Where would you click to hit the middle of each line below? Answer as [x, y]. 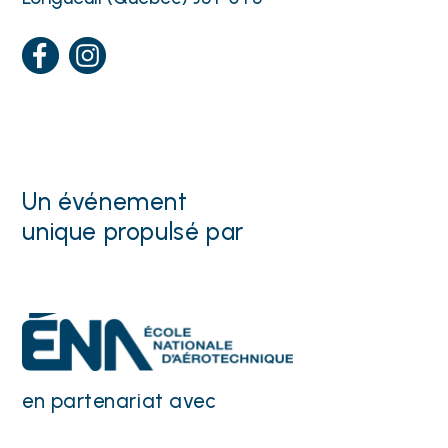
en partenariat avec [119, 401]
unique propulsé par [136, 231]
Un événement [105, 201]
